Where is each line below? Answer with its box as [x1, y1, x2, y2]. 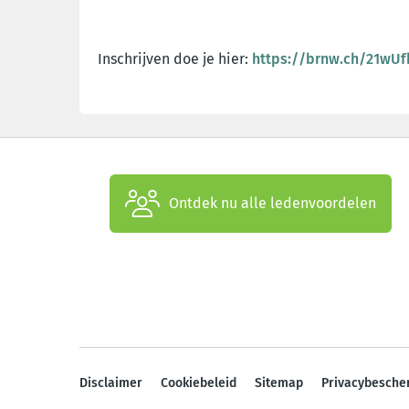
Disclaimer [79, 374, 142, 391]
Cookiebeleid [161, 374, 236, 391]
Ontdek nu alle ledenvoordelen [169, 194, 376, 212]
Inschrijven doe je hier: [98, 49, 252, 68]
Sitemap [255, 374, 303, 391]
